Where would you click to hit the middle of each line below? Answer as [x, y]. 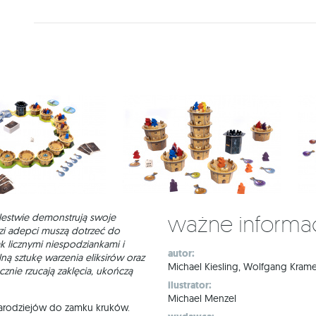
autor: [181, 254]
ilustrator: [190, 285]
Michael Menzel [202, 298]
